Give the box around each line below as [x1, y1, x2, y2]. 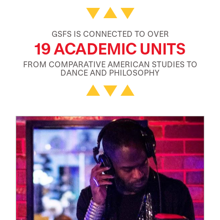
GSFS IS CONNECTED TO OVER [51, 28, 169, 38]
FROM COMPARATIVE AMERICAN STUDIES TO [23, 59, 197, 69]
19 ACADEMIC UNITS [34, 39, 186, 57]
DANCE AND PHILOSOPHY [60, 67, 160, 77]
